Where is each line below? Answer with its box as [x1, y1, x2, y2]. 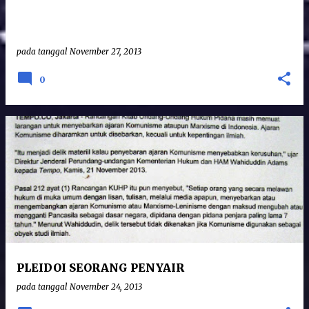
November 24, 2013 [70, 281, 142, 292]
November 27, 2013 [70, 46, 141, 57]
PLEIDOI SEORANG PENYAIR [17, 261, 184, 275]
